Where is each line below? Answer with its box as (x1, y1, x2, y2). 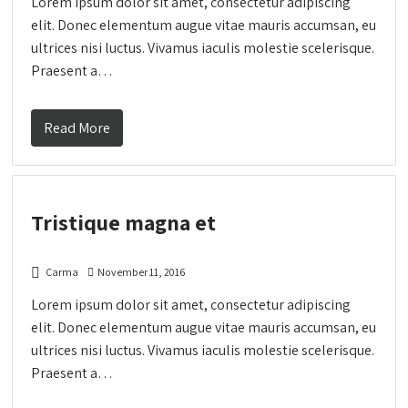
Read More (44, 117, 111, 138)
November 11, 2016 (97, 264, 186, 279)
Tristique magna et (31, 207, 217, 237)
